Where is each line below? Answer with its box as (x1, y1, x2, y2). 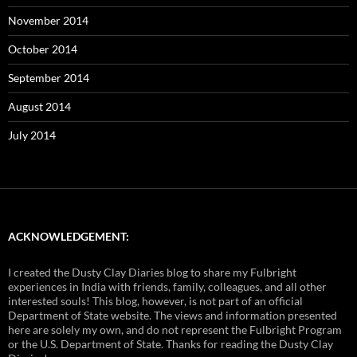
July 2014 (8, 127, 56, 142)
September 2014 (8, 70, 89, 84)
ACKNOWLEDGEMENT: (8, 229, 129, 243)
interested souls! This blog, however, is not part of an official (8, 293, 303, 308)
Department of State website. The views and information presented (8, 308, 337, 322)
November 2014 (8, 13, 88, 27)
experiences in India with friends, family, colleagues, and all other (8, 279, 327, 293)
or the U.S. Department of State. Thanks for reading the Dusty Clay (8, 336, 333, 351)
